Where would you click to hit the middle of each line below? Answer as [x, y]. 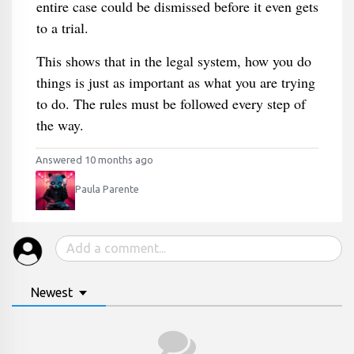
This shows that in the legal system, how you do [173, 61]
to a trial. [62, 28]
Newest [52, 292]
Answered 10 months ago [94, 160]
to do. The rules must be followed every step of [171, 104]
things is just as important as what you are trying [175, 82]
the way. [60, 125]
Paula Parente [107, 189]
